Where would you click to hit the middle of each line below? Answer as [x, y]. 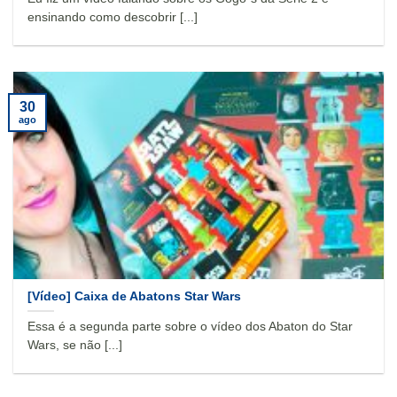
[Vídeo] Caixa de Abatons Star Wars [135, 296]
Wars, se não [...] [75, 346]
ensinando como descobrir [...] [113, 18]
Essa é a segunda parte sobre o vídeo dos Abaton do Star [191, 327]
